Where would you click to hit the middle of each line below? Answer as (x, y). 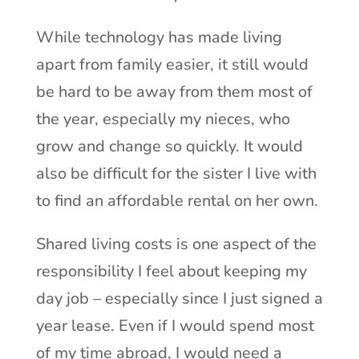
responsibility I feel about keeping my (171, 271)
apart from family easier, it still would (172, 64)
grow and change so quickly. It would (169, 146)
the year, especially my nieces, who (163, 119)
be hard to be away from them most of (174, 91)
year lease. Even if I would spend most (175, 325)
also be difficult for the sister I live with (176, 173)
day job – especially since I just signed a (179, 298)
